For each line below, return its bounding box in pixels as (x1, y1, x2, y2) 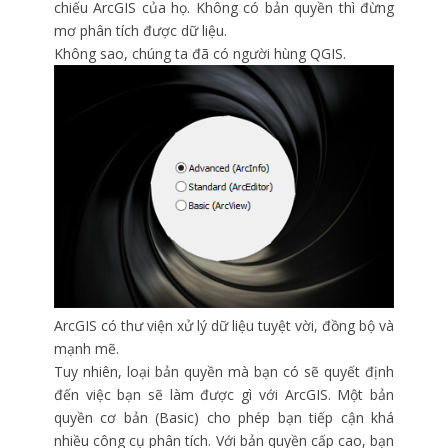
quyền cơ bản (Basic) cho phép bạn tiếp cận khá (54, 407, 394, 427)
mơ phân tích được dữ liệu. (54, 21, 227, 41)
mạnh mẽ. (54, 338, 119, 358)
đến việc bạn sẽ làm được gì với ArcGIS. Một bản (54, 384, 394, 404)
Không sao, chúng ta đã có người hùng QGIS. (54, 44, 346, 64)
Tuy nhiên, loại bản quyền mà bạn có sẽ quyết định (54, 361, 394, 381)
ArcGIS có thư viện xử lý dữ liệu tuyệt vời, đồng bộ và (54, 315, 394, 335)
